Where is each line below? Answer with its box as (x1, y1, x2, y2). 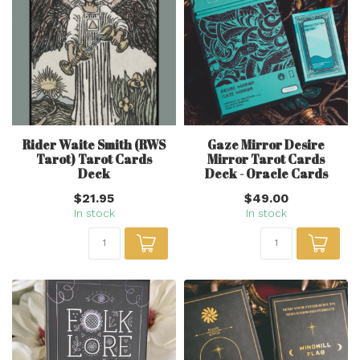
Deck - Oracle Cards (204, 165, 328, 182)
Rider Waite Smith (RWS (22, 136, 166, 153)
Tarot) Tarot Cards (36, 150, 152, 167)
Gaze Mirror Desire (207, 136, 325, 153)
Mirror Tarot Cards (207, 150, 325, 167)
